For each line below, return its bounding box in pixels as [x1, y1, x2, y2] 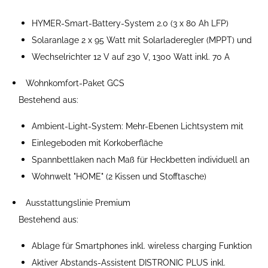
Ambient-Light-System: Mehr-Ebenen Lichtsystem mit [32, 121, 243, 131]
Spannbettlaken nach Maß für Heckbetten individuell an [32, 154, 249, 165]
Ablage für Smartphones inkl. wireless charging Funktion [32, 240, 252, 251]
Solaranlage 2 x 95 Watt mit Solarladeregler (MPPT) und [32, 35, 252, 45]
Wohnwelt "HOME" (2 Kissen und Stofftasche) [32, 171, 206, 181]
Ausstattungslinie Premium [26, 197, 130, 208]
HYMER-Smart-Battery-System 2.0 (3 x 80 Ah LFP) [32, 18, 229, 28]
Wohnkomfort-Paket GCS [26, 78, 124, 88]
